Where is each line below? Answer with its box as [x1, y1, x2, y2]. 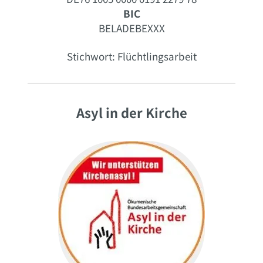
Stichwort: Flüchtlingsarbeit [66, 49, 197, 64]
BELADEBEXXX [98, 21, 165, 36]
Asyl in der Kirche [76, 103, 187, 122]
